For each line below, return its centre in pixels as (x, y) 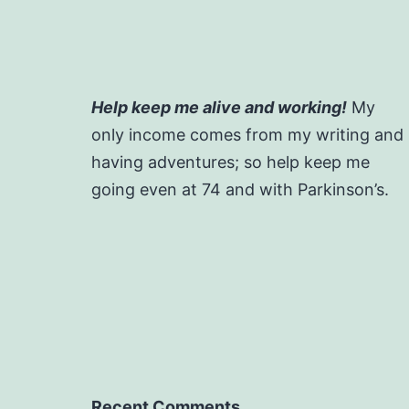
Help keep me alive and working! (219, 108)
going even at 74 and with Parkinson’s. (240, 190)
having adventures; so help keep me (231, 163)
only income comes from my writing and (247, 135)
